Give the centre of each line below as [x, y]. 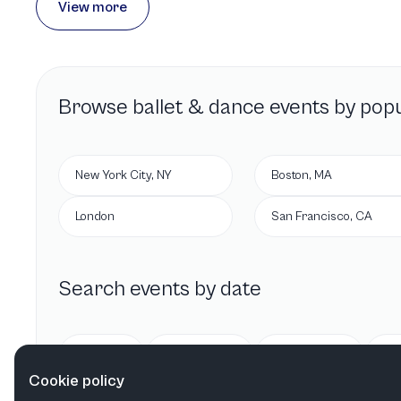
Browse [95, 107]
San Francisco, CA [322, 217]
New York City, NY [124, 175]
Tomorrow [210, 356]
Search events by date [160, 289]
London [95, 217]
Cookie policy [77, 381]
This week [320, 356]
